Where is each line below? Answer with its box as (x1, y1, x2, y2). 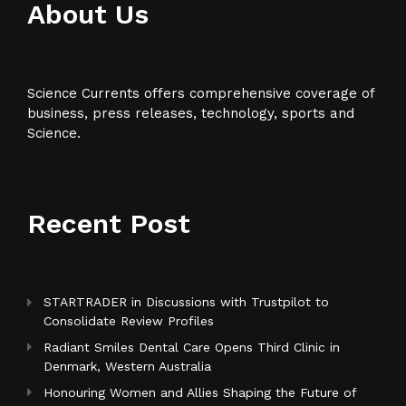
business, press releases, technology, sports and (27, 105, 354, 122)
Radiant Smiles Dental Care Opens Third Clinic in (43, 340, 340, 355)
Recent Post (27, 208, 190, 240)
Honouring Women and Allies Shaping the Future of (43, 385, 356, 401)
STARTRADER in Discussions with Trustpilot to (43, 295, 329, 310)
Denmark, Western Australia (43, 359, 211, 374)
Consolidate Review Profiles (43, 314, 214, 329)
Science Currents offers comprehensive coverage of (27, 85, 374, 102)
